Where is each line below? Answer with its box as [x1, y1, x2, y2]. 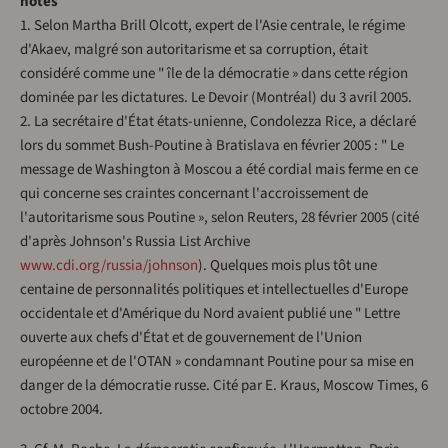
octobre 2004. [20, 399, 103, 421]
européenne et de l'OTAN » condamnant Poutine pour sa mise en [20, 351, 414, 373]
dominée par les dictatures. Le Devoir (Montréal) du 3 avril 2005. [20, 87, 412, 109]
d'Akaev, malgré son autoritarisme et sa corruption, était [20, 39, 368, 61]
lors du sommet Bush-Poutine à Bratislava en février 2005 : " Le [20, 135, 404, 157]
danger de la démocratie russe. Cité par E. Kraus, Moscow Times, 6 [20, 375, 428, 397]
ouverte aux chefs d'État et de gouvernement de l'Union [20, 327, 362, 349]
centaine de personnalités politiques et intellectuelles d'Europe [20, 279, 408, 301]
